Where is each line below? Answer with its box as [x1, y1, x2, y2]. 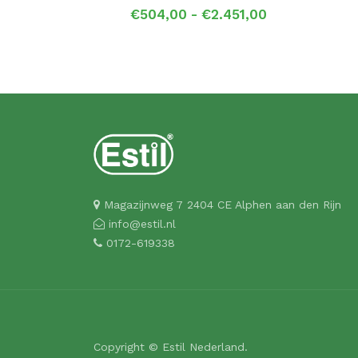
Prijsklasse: [265, 6, 340, 22]
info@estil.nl [105, 217, 176, 230]
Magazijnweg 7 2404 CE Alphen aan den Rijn [100, 197, 341, 211]
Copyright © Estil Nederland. [93, 340, 248, 353]
